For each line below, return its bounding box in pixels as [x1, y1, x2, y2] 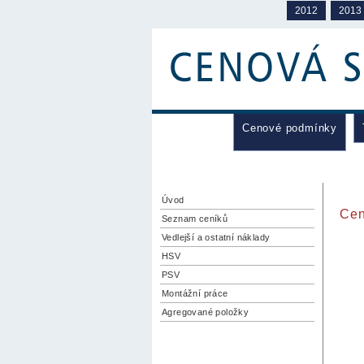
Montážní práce [162, 288, 228, 298]
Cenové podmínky [242, 122, 337, 134]
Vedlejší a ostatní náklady [162, 232, 271, 242]
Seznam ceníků [162, 214, 228, 223]
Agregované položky [162, 307, 249, 317]
